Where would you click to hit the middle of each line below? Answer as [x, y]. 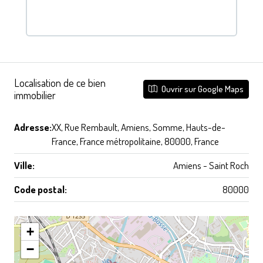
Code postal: [41, 189]
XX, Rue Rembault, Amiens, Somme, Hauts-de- [139, 127]
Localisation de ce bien [60, 82]
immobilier [35, 95]
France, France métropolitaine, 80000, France [135, 141]
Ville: [24, 165]
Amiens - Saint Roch [211, 165]
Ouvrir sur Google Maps [202, 89]
